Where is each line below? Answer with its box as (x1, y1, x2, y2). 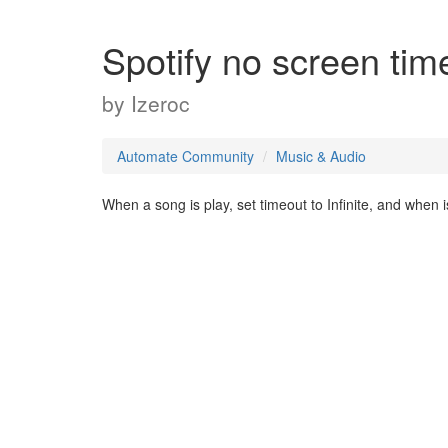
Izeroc (131, 88, 190, 118)
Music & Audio (276, 146, 366, 166)
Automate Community (117, 146, 254, 166)
